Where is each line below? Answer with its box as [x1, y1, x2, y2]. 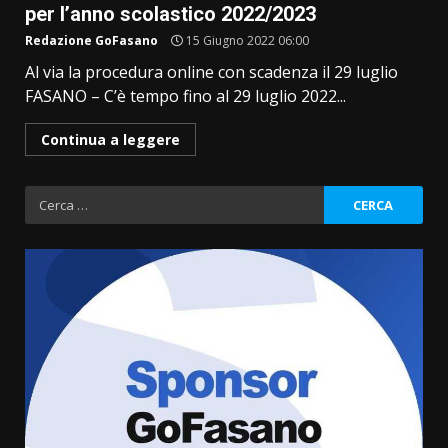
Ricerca [24, 186, 82, 209]
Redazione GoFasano [25, 32, 158, 50]
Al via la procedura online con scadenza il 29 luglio [25, 61, 402, 84]
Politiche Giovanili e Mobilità [147, 394, 361, 414]
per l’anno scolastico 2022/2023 [25, 2, 321, 27]
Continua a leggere [41, 130, 180, 150]
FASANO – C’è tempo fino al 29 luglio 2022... [25, 85, 346, 108]
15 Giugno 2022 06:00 [183, 32, 309, 50]
